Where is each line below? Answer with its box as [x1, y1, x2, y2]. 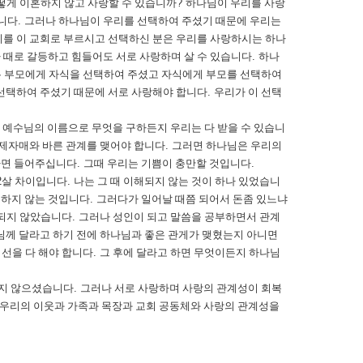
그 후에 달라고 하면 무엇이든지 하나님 [100, 246, 280, 258]
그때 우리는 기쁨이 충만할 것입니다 [83, 157, 251, 169]
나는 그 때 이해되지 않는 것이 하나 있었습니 [74, 175, 280, 187]
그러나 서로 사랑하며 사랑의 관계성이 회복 [80, 282, 282, 294]
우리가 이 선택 [214, 86, 282, 98]
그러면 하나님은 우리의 [172, 139, 282, 152]
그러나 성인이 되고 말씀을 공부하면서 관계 [79, 211, 280, 223]
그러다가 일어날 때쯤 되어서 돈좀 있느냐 [96, 193, 288, 205]
